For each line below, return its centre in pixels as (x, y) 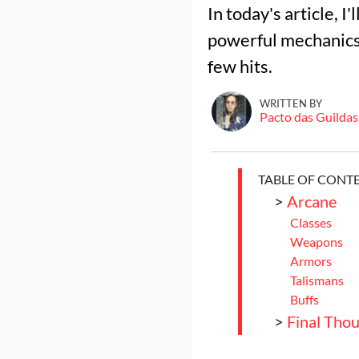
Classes (311, 222)
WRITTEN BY (290, 103)
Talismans (317, 280)
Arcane (311, 201)
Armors (311, 261)
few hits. (240, 66)
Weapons (316, 242)
